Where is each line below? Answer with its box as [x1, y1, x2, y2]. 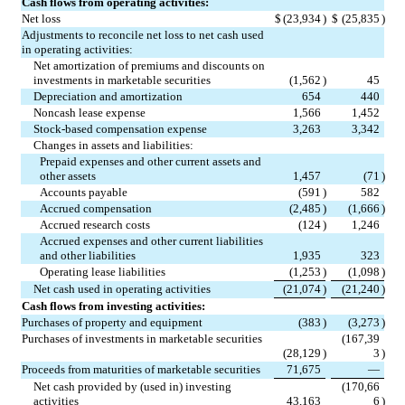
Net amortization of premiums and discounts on [33, 58, 266, 72]
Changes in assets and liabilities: [33, 137, 194, 152]
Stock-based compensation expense [33, 121, 208, 136]
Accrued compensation [40, 201, 152, 215]
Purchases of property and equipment [22, 315, 202, 329]
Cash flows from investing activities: [22, 298, 205, 313]
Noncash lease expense [33, 105, 146, 119]
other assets [40, 168, 96, 183]
